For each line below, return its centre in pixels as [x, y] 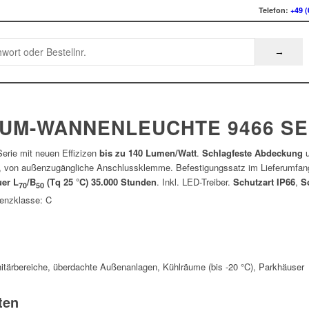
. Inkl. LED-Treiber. [195, 182]
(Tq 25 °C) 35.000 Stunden [100, 182]
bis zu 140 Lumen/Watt [148, 153]
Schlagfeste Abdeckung [252, 153]
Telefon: [275, 10]
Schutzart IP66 [264, 182]
